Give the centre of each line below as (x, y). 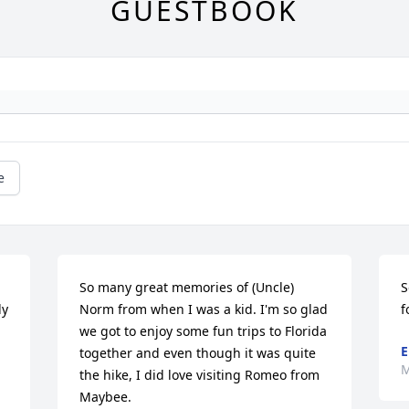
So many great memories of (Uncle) (187, 287)
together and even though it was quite (198, 352)
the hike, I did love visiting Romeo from (200, 374)
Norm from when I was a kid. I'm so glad (204, 309)
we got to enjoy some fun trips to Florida (204, 330)
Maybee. (108, 396)
